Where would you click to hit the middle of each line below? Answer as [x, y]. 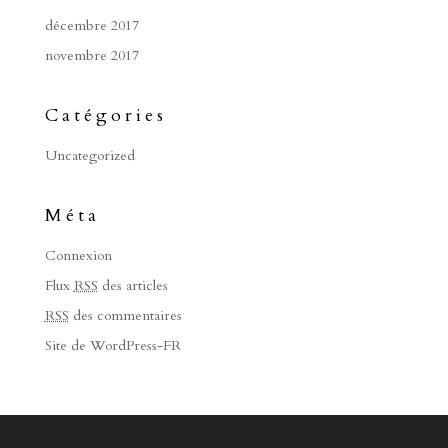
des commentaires [125, 315]
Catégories [105, 115]
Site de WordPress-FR [112, 345]
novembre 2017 [91, 55]
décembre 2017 [91, 25]
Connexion [78, 255]
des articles [132, 285]
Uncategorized [89, 155]
